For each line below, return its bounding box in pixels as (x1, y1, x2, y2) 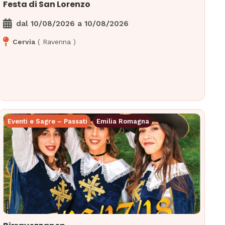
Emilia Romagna (96, 117, 149, 125)
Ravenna (43, 38, 71, 46)
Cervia (13, 38, 36, 46)
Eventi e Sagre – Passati (7, 117, 87, 125)
